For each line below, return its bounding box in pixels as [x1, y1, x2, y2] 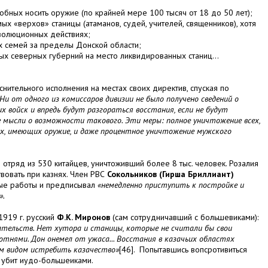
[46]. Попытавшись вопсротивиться [119, 244, 247, 255]
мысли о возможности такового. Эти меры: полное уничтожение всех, [3, 115, 260, 126]
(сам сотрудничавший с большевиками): [110, 212, 258, 223]
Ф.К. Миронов [57, 212, 110, 223]
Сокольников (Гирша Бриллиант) [107, 169, 234, 180]
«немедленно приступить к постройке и [98, 179, 244, 191]
